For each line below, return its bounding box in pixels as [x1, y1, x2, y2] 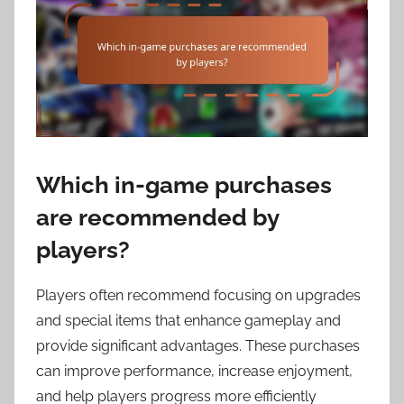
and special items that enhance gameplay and [36, 312, 341, 330]
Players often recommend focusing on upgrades [36, 287, 361, 305]
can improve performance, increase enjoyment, [36, 363, 353, 381]
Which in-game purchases [36, 170, 332, 198]
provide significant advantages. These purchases [36, 337, 360, 355]
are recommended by [36, 203, 279, 231]
